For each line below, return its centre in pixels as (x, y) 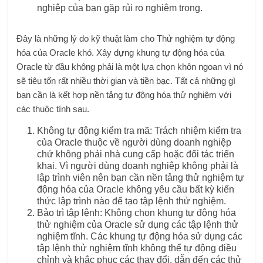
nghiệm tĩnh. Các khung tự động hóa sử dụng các (140, 236)
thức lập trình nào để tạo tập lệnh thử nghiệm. (132, 201)
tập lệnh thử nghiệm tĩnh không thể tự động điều (137, 248)
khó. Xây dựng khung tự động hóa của (150, 52)
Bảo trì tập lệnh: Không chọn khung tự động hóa (137, 213)
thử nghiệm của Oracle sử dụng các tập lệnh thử (138, 224)
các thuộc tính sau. (53, 109)
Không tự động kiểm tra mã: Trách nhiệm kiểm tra (139, 130)
